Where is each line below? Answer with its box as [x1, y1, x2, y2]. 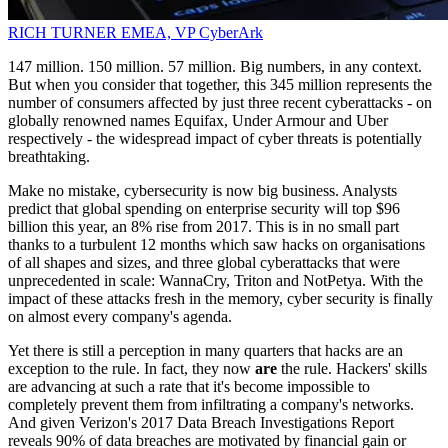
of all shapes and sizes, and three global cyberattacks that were [8, 254, 400, 272]
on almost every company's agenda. [8, 308, 232, 326]
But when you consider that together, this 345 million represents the [8, 76, 432, 94]
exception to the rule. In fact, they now [8, 360, 255, 378]
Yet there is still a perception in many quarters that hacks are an [8, 342, 403, 360]
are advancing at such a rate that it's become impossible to [8, 378, 370, 396]
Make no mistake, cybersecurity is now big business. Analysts [8, 182, 397, 200]
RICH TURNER [8, 24, 121, 42]
